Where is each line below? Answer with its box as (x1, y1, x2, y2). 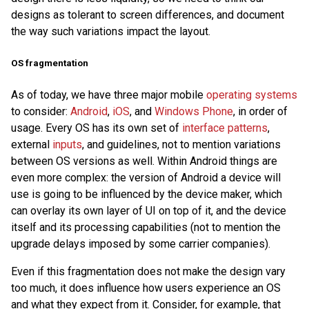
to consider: (11, 105, 70, 119)
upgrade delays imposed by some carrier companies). (11, 237, 270, 251)
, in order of (233, 105, 288, 119)
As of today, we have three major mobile (11, 88, 206, 102)
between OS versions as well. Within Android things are (11, 154, 277, 168)
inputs (52, 138, 82, 152)
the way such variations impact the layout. (11, 24, 210, 38)
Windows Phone (154, 105, 233, 119)
